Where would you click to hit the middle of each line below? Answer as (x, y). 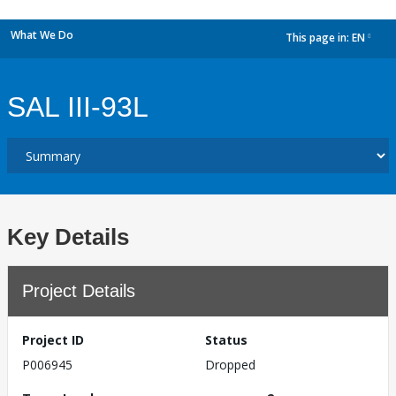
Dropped (230, 365)
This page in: (319, 38)
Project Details (79, 291)
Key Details (68, 237)
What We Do (42, 35)
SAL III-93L (78, 107)
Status (226, 340)
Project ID (53, 340)
